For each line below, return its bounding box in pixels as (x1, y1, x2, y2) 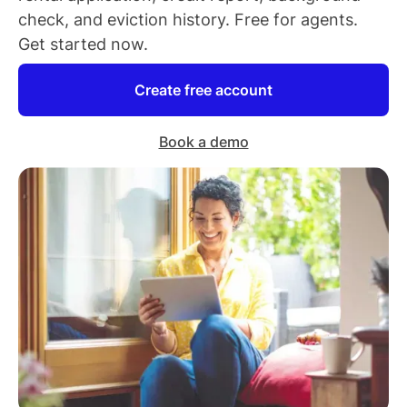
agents (301, 9, 353, 29)
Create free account (134, 80, 273, 99)
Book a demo (158, 133, 249, 152)
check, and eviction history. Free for (18, 9, 301, 29)
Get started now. (18, 34, 148, 54)
